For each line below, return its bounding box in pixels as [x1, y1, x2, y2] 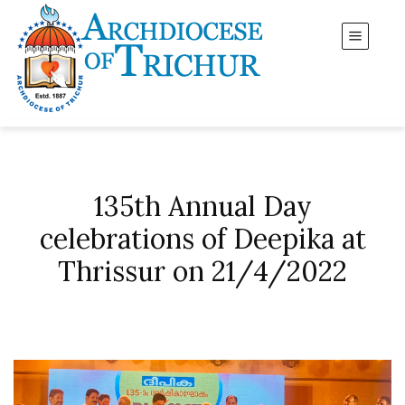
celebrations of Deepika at [39, 221, 366, 256]
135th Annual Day [93, 189, 312, 223]
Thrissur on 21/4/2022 [58, 254, 347, 288]
